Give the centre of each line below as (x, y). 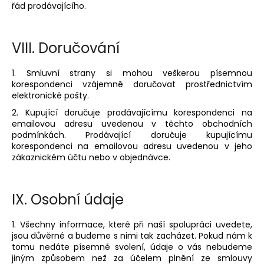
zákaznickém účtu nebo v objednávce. (91, 158)
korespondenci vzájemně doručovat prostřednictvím (132, 85)
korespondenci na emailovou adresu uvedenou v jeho (132, 146)
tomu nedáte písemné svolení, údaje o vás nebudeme (132, 247)
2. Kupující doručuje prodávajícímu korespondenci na (132, 113)
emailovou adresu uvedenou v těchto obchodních (132, 124)
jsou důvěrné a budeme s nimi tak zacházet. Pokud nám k (132, 235)
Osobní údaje (77, 199)
